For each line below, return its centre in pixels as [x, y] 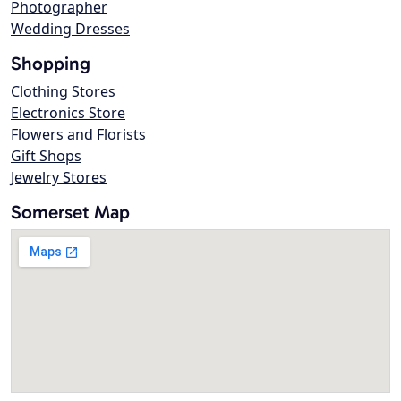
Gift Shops [46, 156]
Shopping [51, 64]
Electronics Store [68, 113]
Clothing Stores [63, 92]
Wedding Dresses [70, 29]
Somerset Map [70, 212]
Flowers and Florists [78, 135]
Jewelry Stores [59, 178]
